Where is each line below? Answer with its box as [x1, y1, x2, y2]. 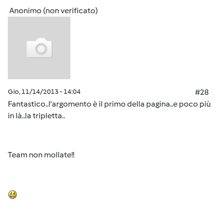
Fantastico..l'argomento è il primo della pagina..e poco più [8, 99, 211, 109]
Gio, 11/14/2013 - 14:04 [8, 88, 81, 96]
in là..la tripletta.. [8, 111, 65, 120]
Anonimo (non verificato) [9, 6, 98, 15]
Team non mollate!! [8, 150, 74, 159]
